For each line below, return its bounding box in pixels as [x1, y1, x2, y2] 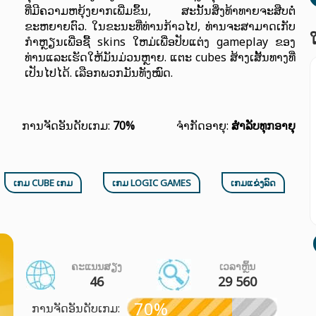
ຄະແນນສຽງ [71, 260, 122, 273]
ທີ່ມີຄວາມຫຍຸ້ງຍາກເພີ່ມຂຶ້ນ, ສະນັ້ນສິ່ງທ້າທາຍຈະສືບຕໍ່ [25, 3, 296, 18]
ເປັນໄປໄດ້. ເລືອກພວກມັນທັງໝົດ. [25, 65, 173, 80]
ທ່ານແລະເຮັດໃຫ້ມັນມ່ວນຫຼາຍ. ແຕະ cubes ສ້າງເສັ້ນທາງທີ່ [25, 49, 296, 65]
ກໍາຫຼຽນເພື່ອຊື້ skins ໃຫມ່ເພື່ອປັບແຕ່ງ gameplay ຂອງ [25, 34, 296, 49]
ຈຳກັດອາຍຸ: [176, 118, 231, 133]
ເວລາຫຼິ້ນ [219, 260, 255, 273]
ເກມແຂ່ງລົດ [231, 176, 276, 189]
